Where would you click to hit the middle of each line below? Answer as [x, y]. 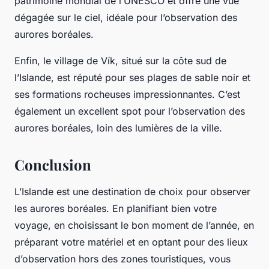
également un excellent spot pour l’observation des [130, 111]
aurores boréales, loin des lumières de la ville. [118, 128]
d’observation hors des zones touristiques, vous [122, 258]
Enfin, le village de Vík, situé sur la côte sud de [120, 60]
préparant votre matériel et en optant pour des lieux [131, 242]
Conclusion [53, 164]
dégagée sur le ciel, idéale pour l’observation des [126, 17]
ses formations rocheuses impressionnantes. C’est [127, 94]
